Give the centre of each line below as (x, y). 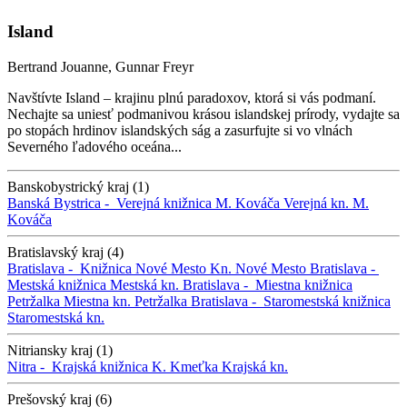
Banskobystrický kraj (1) (78, 186)
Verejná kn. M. (326, 203)
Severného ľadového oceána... (94, 146)
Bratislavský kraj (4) (65, 252)
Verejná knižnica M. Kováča (198, 203)
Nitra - (30, 366)
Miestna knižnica (304, 284)
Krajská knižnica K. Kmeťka (135, 366)
